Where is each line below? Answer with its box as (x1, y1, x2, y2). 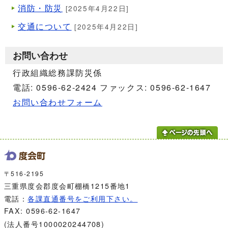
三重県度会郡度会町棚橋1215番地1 (4, 180, 130, 191)
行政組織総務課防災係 (13, 67, 102, 79)
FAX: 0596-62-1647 (4, 205, 81, 216)
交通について (18, 20, 72, 33)
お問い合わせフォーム (13, 96, 102, 108)
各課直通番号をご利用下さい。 (27, 192, 138, 204)
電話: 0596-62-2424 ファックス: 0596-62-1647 (13, 81, 211, 94)
